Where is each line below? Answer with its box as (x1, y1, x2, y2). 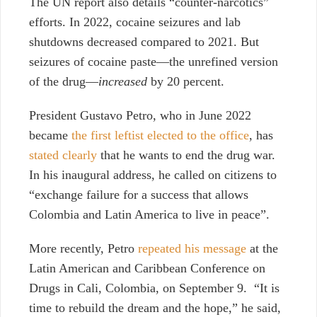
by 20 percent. (147, 74, 224, 89)
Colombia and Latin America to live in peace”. (29, 207, 270, 222)
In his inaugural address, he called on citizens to (29, 168, 277, 183)
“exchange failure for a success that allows (29, 188, 248, 202)
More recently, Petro (29, 241, 138, 256)
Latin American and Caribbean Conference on (29, 261, 265, 276)
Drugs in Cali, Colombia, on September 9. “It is (29, 281, 279, 296)
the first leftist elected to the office (71, 128, 249, 143)
